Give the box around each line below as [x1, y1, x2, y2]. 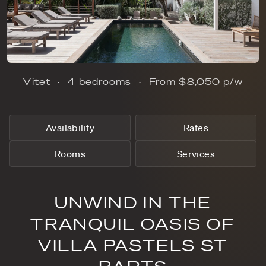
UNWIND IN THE [55, 194, 211, 212]
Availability [45, 122, 95, 134]
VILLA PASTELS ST [38, 236, 228, 255]
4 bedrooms [68, 75, 132, 88]
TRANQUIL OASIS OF [30, 215, 236, 233]
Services [176, 148, 216, 160]
